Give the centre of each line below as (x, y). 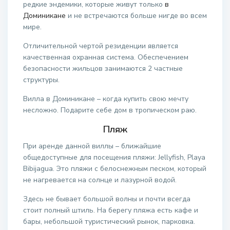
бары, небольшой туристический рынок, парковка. (109, 222)
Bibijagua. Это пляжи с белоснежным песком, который (115, 169)
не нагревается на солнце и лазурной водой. (100, 180)
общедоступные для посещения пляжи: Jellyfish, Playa (114, 157)
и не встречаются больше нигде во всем (136, 16)
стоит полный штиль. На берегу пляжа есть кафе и (111, 210)
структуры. (41, 80)
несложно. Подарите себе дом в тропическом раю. (110, 110)
